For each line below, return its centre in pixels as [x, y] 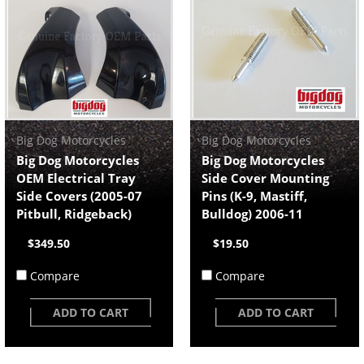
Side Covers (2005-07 [79, 196]
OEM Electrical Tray [76, 178]
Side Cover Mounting [266, 178]
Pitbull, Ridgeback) [74, 214]
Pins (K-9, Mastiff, [255, 196]
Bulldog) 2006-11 [253, 214]
